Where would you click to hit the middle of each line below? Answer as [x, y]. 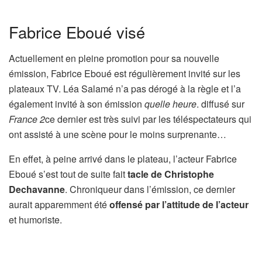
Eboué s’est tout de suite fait [68, 174]
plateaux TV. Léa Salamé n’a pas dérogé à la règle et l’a [125, 88]
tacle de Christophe [171, 174]
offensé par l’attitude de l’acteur [179, 204]
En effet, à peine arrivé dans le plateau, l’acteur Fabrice [123, 158]
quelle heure [170, 104]
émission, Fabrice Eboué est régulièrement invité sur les [125, 73]
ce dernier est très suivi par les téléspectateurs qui [148, 119]
